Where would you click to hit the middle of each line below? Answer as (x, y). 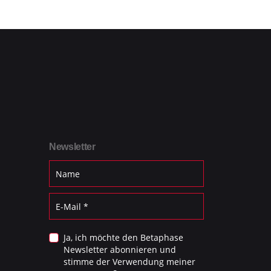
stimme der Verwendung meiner (130, 262)
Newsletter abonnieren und (120, 250)
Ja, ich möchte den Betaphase (124, 238)
